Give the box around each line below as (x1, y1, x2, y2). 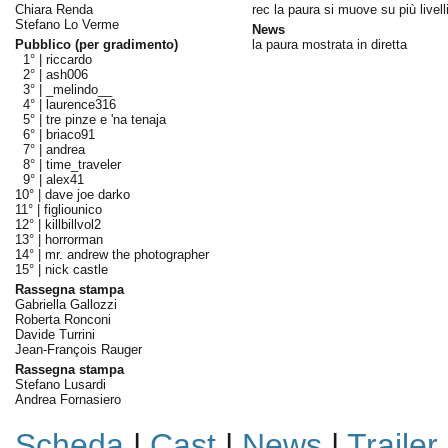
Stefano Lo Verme (14, 17, 119, 32)
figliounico (43, 202, 102, 217)
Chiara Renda (14, 2, 93, 17)
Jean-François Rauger (14, 342, 142, 357)
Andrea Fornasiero (14, 392, 121, 407)
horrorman (44, 232, 103, 247)
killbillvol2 (44, 217, 101, 232)
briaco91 (45, 127, 95, 142)
